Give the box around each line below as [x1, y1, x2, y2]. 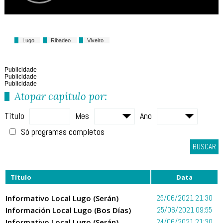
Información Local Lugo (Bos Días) [5, 205, 131, 216]
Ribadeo [50, 37, 71, 44]
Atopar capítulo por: [14, 90, 107, 104]
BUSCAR [193, 142, 217, 152]
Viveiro [87, 37, 104, 44]
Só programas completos [20, 126, 105, 138]
